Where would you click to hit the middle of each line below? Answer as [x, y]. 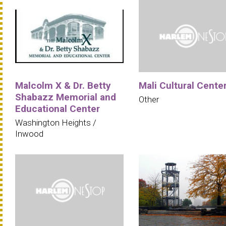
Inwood [29, 133]
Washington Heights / [56, 122]
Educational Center [58, 108]
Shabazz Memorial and [66, 97]
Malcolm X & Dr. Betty [63, 85]
